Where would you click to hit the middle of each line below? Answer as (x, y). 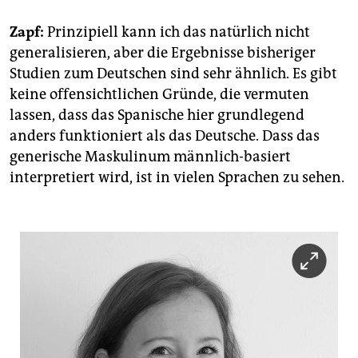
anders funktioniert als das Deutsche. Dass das (165, 136)
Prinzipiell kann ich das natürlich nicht (177, 32)
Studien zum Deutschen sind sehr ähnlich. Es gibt (173, 74)
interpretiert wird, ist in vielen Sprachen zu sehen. (177, 178)
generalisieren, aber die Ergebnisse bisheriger (163, 53)
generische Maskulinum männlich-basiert (150, 157)
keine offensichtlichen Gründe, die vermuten (159, 95)
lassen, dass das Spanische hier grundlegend (157, 115)
